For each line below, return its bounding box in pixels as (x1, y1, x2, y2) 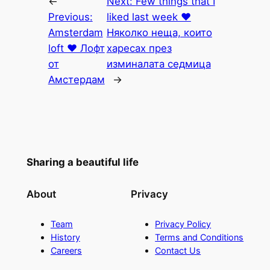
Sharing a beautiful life (26, 155, 139, 168)
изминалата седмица (106, 57, 211, 70)
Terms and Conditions (155, 231, 244, 242)
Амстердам (48, 73, 105, 86)
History (50, 231, 80, 242)
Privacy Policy (155, 218, 212, 229)
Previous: (48, 10, 93, 23)
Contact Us (155, 245, 201, 256)
